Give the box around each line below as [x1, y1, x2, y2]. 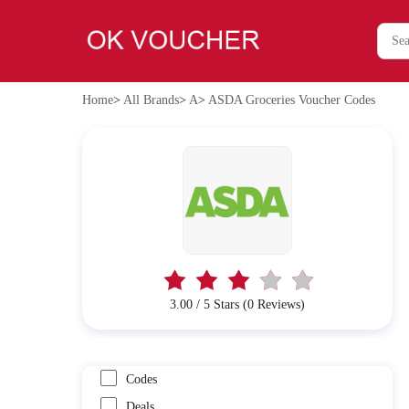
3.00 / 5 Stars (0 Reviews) [169, 297, 305, 311]
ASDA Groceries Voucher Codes [207, 93, 375, 107]
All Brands [122, 93, 179, 107]
